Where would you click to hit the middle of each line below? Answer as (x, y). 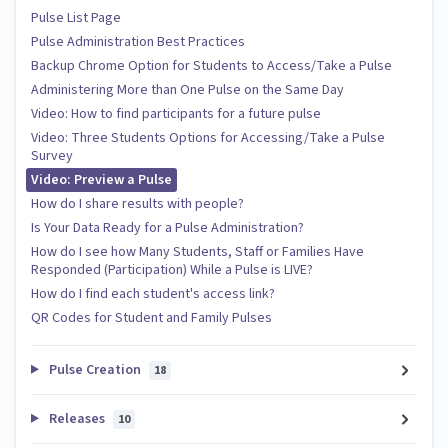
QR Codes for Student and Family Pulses (151, 317)
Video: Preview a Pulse (101, 179)
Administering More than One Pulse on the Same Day (187, 89)
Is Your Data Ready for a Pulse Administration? (167, 227)
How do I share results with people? (137, 203)
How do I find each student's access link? (153, 293)
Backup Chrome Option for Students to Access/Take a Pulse (211, 65)
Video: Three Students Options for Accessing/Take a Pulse (208, 137)
